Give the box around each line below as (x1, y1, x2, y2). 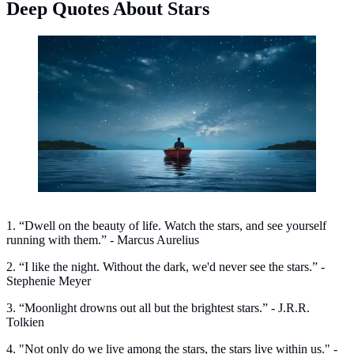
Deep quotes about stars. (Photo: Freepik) (38, 40, 244, 54)
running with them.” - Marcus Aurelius (6, 233, 199, 247)
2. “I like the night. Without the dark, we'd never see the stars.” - (6, 260, 325, 274)
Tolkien (6, 315, 44, 330)
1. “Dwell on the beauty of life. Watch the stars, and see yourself (6, 219, 326, 233)
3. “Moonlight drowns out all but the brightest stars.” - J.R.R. (6, 301, 310, 315)
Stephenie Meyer (6, 274, 91, 288)
